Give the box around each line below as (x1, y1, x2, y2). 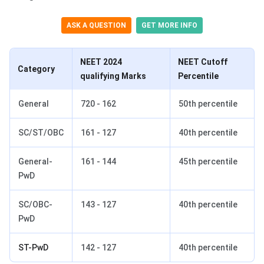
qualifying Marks (80, 71, 146, 81)
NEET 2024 (80, 57, 122, 67)
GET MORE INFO (141, 21, 197, 29)
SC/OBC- (18, 199, 52, 209)
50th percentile (179, 98, 237, 108)
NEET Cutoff (178, 57, 227, 67)
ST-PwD (18, 242, 48, 252)
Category (18, 64, 55, 74)
